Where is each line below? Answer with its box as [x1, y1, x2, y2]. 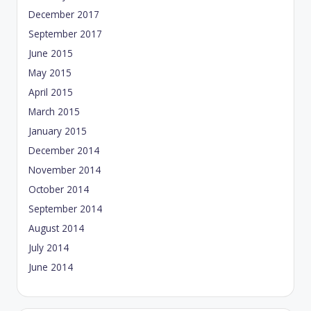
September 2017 [28, 27, 102, 41]
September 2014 [28, 202, 102, 216]
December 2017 [28, 8, 99, 22]
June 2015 [28, 47, 73, 60]
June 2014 [28, 260, 73, 274]
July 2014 [28, 241, 69, 255]
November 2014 [28, 163, 101, 177]
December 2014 [28, 144, 99, 158]
